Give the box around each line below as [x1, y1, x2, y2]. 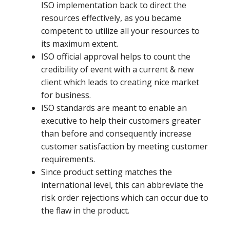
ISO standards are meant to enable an [41, 102, 187, 114]
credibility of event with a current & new [41, 64, 194, 75]
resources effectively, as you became [41, 12, 181, 24]
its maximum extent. [41, 38, 118, 50]
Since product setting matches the [41, 166, 172, 178]
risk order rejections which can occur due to [41, 192, 208, 204]
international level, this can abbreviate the [41, 179, 203, 191]
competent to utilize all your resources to [41, 25, 200, 37]
